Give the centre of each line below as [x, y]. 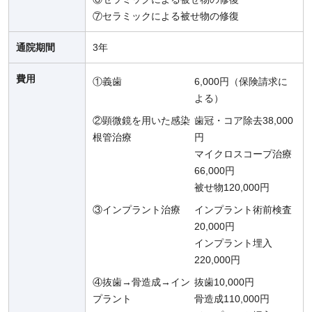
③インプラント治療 [136, 210]
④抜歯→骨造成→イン [141, 282]
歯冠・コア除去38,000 [244, 121]
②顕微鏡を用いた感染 [141, 121]
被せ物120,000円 [232, 188]
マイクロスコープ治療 [243, 154]
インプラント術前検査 [243, 210]
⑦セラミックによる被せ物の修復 [166, 16]
